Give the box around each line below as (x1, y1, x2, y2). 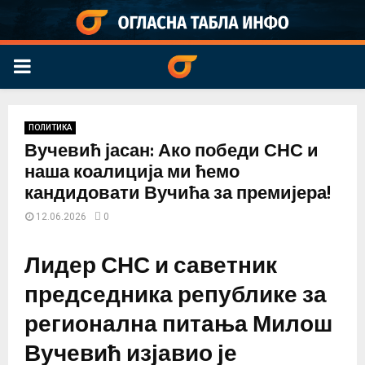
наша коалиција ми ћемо (24, 157, 240, 188)
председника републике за (24, 275, 327, 314)
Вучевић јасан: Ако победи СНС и (24, 136, 319, 167)
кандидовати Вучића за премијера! (24, 178, 331, 209)
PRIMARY (12, 55, 95, 78)
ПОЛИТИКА (29, 123, 72, 133)
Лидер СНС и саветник (24, 246, 277, 285)
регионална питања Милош (24, 305, 332, 344)
